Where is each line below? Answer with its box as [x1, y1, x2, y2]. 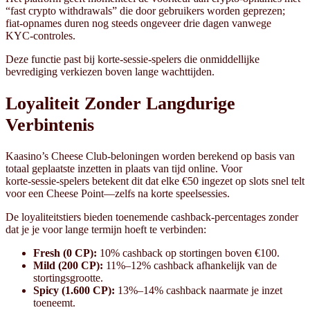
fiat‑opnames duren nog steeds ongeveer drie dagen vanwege [6, 17, 271, 29]
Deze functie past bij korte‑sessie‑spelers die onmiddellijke [6, 53, 259, 65]
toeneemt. [33, 296, 75, 309]
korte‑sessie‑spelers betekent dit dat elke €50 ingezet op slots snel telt [6, 174, 304, 187]
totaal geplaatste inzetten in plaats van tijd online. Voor [6, 162, 242, 174]
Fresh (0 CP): [33, 246, 97, 259]
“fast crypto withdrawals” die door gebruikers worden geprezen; [6, 4, 285, 17]
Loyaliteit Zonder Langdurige [6, 93, 235, 113]
